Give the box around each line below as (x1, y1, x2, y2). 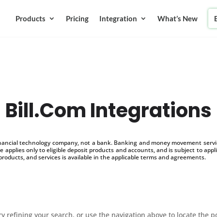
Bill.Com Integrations (5, 96, 212, 124)
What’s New (157, 14, 198, 23)
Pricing (65, 14, 89, 23)
